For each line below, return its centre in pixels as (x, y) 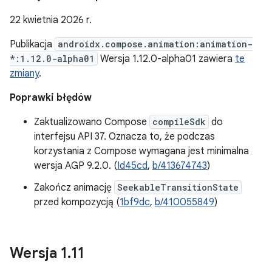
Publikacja (32, 44)
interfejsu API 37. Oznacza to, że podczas (124, 137)
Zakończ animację (74, 188)
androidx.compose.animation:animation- (155, 44)
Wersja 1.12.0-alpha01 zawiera (166, 59)
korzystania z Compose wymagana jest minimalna (141, 151)
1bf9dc (135, 202)
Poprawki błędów (51, 98)
